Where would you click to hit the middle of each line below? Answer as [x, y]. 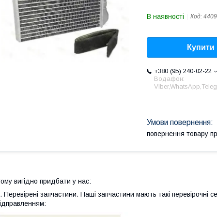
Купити [201, 47]
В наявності [165, 16]
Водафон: [169, 79]
